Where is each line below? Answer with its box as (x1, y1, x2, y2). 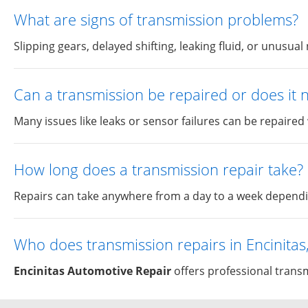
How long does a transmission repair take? (14, 159, 303, 179)
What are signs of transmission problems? (14, 9, 298, 30)
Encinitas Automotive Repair (14, 263, 171, 278)
